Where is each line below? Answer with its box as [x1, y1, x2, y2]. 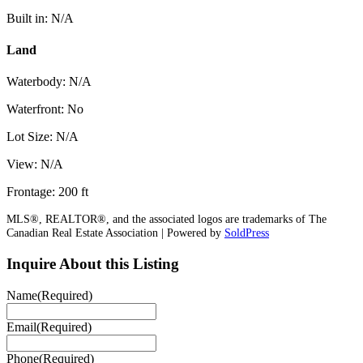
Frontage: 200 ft [6, 185, 88, 199]
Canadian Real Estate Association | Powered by [6, 226, 224, 240]
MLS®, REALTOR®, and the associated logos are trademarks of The [6, 212, 327, 226]
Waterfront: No [6, 102, 83, 117]
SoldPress [224, 226, 269, 240]
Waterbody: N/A [6, 75, 92, 89]
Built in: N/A [6, 11, 74, 25]
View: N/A [6, 157, 63, 172]
